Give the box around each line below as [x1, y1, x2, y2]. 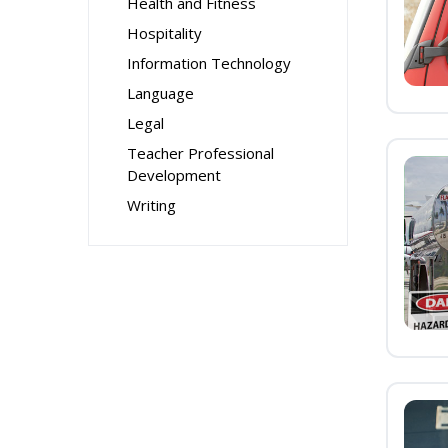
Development [127, 165, 221, 185]
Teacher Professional [127, 143, 274, 163]
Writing [127, 195, 176, 215]
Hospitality [127, 23, 202, 43]
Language [127, 83, 194, 103]
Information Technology [127, 53, 291, 73]
